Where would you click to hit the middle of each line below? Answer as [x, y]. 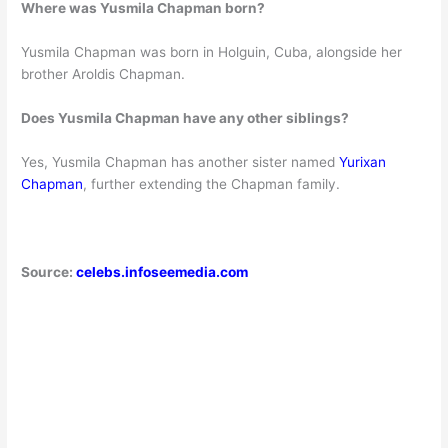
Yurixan [363, 162]
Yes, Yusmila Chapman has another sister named [180, 162]
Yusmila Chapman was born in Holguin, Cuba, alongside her [212, 52]
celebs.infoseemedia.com [162, 271]
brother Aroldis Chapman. [103, 74]
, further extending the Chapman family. [212, 184]
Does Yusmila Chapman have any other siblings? [185, 118]
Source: [49, 271]
